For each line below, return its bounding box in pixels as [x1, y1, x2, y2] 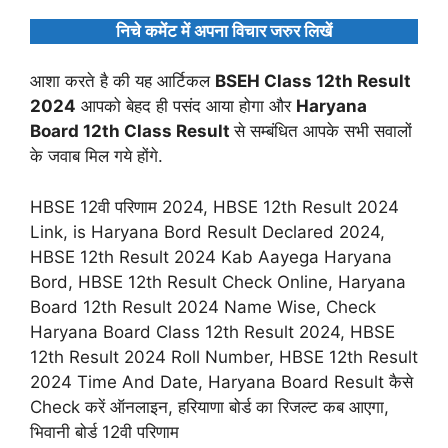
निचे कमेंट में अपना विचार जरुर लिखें [116, 20, 332, 41]
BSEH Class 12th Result [215, 71, 411, 92]
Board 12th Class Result [30, 121, 234, 142]
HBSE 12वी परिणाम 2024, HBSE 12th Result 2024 [30, 196, 399, 217]
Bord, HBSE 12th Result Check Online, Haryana [30, 271, 406, 292]
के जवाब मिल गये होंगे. [30, 146, 163, 167]
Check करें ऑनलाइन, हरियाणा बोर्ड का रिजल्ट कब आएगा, [30, 396, 389, 417]
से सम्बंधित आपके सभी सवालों [234, 121, 412, 142]
